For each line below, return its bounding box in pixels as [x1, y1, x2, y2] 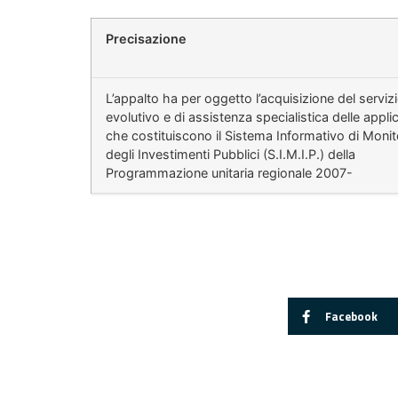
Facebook [324, 306, 378, 325]
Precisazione [106, 31, 187, 47]
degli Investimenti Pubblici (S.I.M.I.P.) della [106, 147, 355, 163]
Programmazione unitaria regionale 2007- [106, 165, 353, 181]
